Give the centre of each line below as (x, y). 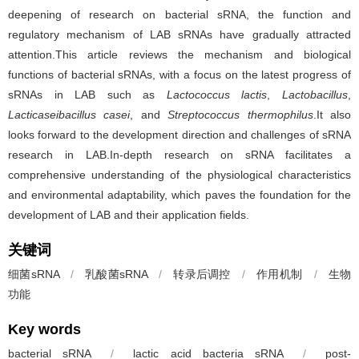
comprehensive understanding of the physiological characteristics (179, 175)
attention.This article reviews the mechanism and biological (179, 54)
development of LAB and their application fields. (129, 215)
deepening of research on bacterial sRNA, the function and (179, 14)
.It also (332, 115)
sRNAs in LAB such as (87, 95)
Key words (44, 329)
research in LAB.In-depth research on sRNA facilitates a (179, 155)
